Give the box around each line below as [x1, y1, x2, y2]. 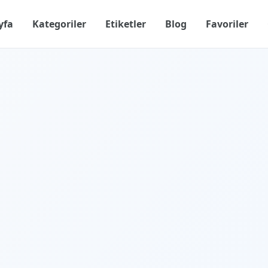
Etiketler [105, 17, 146, 31]
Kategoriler [32, 17, 86, 31]
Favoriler [206, 17, 248, 31]
